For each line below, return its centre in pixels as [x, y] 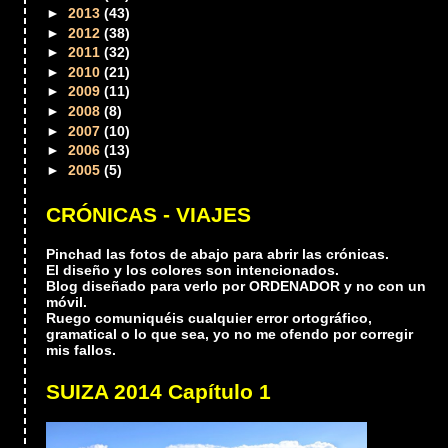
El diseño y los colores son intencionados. [193, 269]
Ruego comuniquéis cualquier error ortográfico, [209, 317]
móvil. [67, 301]
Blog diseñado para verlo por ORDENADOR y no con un [236, 285]
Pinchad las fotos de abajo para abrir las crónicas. [218, 253]
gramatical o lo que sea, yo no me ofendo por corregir [230, 333]
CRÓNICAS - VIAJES [149, 214]
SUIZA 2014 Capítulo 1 [159, 391]
